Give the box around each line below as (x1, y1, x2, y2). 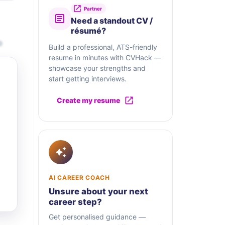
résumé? (71, 26, 106, 36)
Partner (84, 6, 102, 12)
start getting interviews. (49, 74, 127, 83)
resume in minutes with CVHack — (49, 53, 161, 62)
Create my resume (57, 96, 120, 105)
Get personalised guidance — (49, 212, 146, 221)
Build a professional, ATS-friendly (49, 43, 157, 52)
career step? (49, 197, 102, 207)
